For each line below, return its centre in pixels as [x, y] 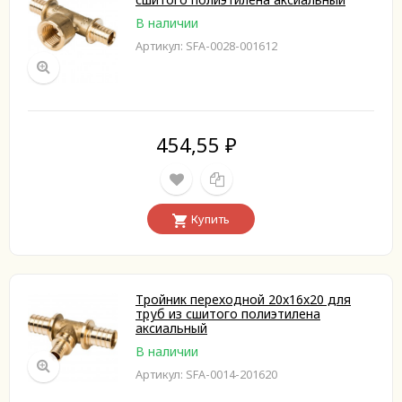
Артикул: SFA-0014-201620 [206, 375]
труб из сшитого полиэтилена [228, 314]
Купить [210, 219]
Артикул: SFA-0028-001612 [206, 46]
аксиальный [171, 328]
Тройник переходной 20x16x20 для [243, 299]
